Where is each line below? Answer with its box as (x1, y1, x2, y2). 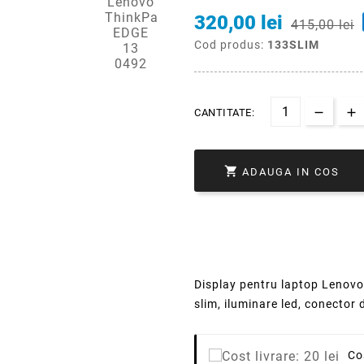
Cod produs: (194, 38, 267, 52)
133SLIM (267, 38, 319, 52)
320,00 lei (194, 11, 283, 35)
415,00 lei (291, 17, 354, 33)
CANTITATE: (194, 106, 254, 119)
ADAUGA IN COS (242, 165, 340, 178)
